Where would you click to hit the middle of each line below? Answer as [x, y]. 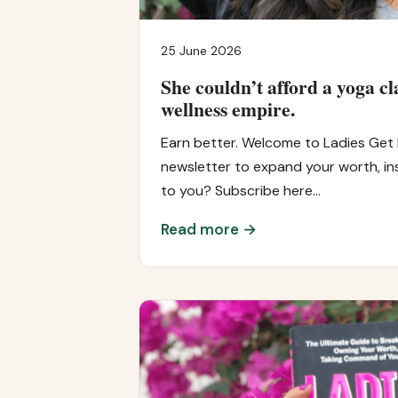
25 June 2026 [201, 51]
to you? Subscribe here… [241, 190]
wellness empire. [228, 108]
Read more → [209, 229]
